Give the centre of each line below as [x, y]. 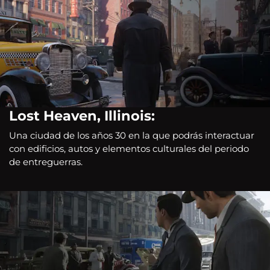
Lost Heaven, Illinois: [82, 116]
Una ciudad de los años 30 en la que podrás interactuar [132, 135]
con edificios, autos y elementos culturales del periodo [129, 148]
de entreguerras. [46, 162]
